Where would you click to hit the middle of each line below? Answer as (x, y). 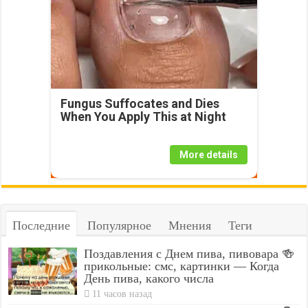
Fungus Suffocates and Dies (140, 104)
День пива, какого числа (149, 279)
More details (208, 155)
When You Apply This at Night (143, 117)
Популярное (120, 226)
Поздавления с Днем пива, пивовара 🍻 (189, 254)
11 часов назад (122, 294)
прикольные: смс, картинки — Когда (182, 266)
